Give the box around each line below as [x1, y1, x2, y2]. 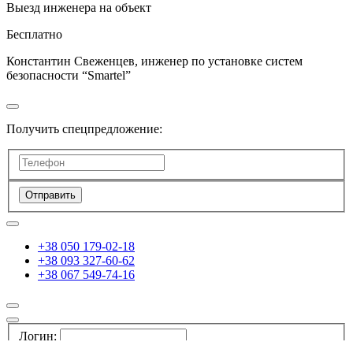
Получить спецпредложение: [6, 121, 162, 136]
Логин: [19, 329, 57, 344]
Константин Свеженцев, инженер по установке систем [6, 54, 303, 68]
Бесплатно [6, 27, 62, 41]
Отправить [25, 188, 76, 201]
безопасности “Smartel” [6, 68, 131, 82]
